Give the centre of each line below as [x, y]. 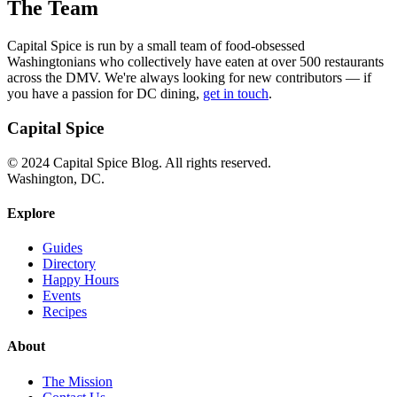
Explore [31, 213]
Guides [62, 248]
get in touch [236, 94]
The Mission [78, 381]
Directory [69, 264]
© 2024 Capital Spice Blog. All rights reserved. [139, 162]
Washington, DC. [56, 178]
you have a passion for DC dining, [105, 94]
